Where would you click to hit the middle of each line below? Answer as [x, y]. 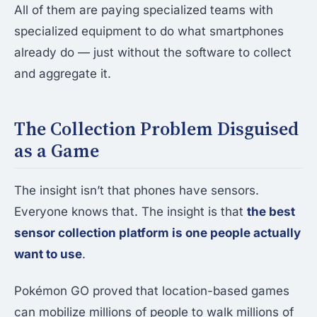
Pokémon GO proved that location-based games [152, 291]
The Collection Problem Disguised [156, 129]
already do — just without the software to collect [153, 53]
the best [271, 212]
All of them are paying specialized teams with [144, 10]
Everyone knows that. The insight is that [131, 212]
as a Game [57, 151]
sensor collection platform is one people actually [157, 233]
